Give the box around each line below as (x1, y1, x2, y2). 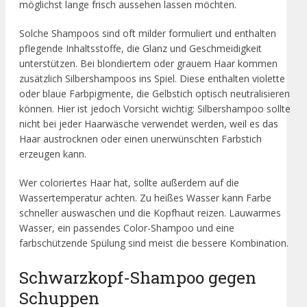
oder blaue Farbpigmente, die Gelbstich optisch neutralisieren (19, 86, 290, 100)
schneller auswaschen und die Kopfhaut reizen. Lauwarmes (19, 206, 281, 219)
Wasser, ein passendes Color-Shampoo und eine (19, 221, 234, 234)
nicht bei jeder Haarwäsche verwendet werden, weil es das (19, 116, 278, 130)
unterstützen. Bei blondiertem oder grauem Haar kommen (19, 56, 278, 70)
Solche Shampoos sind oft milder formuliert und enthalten (19, 26, 276, 40)
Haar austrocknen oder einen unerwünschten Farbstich (19, 132, 262, 145)
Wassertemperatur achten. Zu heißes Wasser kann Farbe (19, 191, 271, 204)
